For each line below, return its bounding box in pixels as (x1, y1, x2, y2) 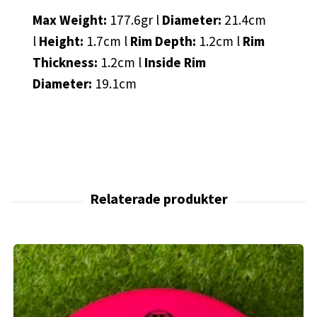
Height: (39, 33, 86, 50)
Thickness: (33, 54, 100, 71)
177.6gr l (110, 11, 159, 28)
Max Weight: (33, 11, 110, 28)
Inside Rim (144, 54, 206, 71)
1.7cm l (86, 33, 127, 50)
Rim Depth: (130, 33, 199, 50)
